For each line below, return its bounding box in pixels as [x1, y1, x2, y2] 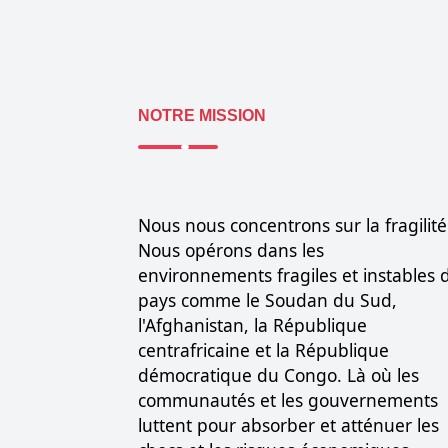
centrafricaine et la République [138, 338, 389, 363]
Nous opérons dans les [138, 238, 324, 263]
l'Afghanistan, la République [138, 313, 367, 338]
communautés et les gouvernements [138, 388, 438, 413]
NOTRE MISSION [138, 107, 266, 125]
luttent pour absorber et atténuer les [138, 413, 439, 438]
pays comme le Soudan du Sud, [138, 288, 397, 313]
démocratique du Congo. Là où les [138, 363, 419, 388]
